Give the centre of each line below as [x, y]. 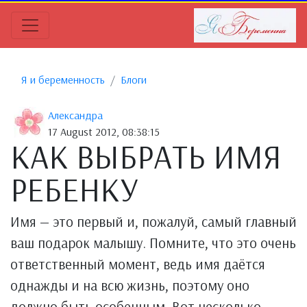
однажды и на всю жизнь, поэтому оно [130, 285]
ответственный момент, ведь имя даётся [138, 264]
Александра [75, 115]
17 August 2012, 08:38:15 [104, 132]
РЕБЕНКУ [74, 189]
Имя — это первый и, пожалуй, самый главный [153, 221]
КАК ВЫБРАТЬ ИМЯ [146, 156]
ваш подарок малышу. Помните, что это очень [153, 243]
